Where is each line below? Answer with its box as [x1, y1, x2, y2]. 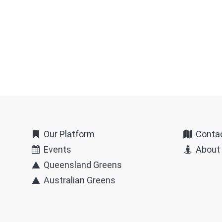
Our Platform [42, 128, 95, 139]
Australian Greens [42, 174, 116, 185]
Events [42, 144, 72, 155]
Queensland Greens [42, 159, 122, 170]
